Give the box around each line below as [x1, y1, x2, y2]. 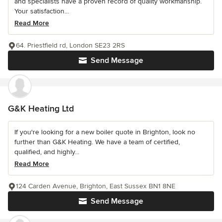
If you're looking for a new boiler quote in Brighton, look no [14, 127, 195, 136]
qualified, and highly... [14, 147, 79, 156]
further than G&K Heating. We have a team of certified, [14, 137, 180, 146]
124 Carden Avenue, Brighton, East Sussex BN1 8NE [16, 181, 175, 190]
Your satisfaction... [14, 6, 69, 15]
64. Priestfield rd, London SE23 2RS [16, 41, 125, 50]
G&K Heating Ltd [8, 103, 74, 114]
